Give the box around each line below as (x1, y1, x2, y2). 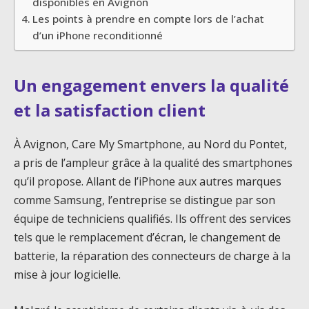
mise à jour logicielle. (14, 267, 121, 283)
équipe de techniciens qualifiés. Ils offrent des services (14, 211, 291, 227)
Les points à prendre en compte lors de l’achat (32, 11, 265, 26)
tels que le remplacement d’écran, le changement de (14, 230, 281, 246)
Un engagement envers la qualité (14, 74, 289, 97)
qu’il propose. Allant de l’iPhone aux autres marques (14, 174, 281, 190)
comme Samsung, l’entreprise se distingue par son (14, 192, 275, 208)
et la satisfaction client (14, 99, 206, 122)
